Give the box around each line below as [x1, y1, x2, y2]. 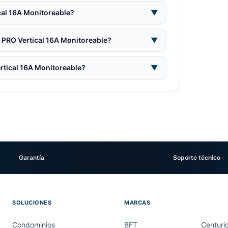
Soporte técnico [173, 154, 220, 161]
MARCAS [124, 199, 151, 206]
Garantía [19, 154, 44, 161]
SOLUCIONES [12, 199, 52, 206]
